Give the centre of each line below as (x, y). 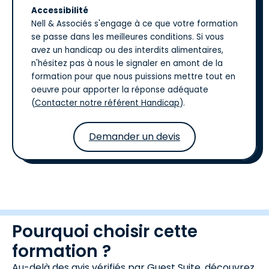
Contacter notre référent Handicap (107, 103)
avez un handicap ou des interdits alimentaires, (127, 50)
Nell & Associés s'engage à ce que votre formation (134, 24)
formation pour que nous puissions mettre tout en (133, 77)
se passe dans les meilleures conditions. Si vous (128, 37)
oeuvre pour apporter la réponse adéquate (120, 90)
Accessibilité (60, 11)
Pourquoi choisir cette (105, 231)
